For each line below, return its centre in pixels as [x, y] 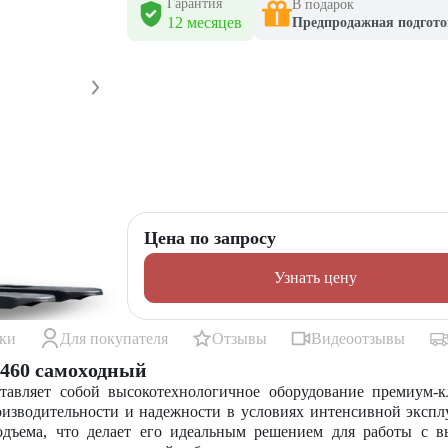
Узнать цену [315, 277]
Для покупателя [114, 338]
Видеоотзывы [358, 338]
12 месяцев [204, 22]
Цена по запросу [210, 238]
